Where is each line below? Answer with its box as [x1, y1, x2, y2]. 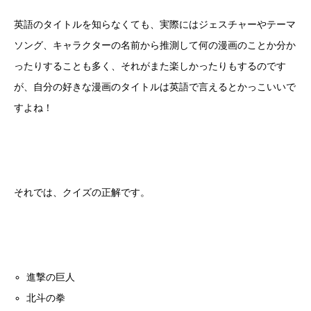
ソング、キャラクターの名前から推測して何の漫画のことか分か [14, 40, 296, 51]
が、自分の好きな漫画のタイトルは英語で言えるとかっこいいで [14, 81, 296, 93]
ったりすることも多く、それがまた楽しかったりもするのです [14, 60, 286, 72]
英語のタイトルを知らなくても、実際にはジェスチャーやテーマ [14, 19, 296, 31]
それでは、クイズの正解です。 [14, 187, 150, 199]
